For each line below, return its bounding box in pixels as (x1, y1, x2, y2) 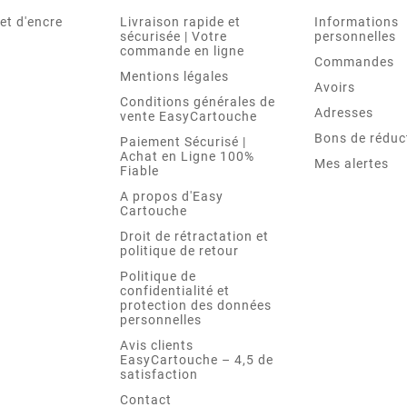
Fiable (120, 164, 159, 179)
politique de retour (120, 243, 239, 259)
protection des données (120, 298, 272, 313)
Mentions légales (120, 69, 229, 84)
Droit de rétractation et (120, 229, 269, 244)
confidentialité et (120, 283, 230, 299)
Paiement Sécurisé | (120, 134, 246, 150)
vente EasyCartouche (120, 109, 257, 124)
